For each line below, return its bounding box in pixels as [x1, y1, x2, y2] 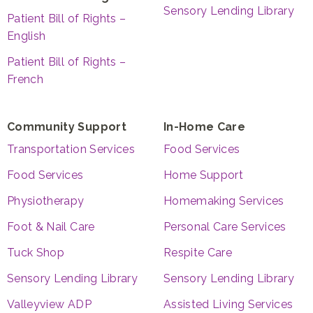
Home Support [163, 168, 244, 182]
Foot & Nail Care [7, 219, 95, 233]
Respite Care [163, 245, 233, 259]
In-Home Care [163, 119, 246, 133]
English [7, 29, 46, 43]
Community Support [7, 119, 126, 133]
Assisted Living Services [163, 297, 293, 311]
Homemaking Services [163, 194, 284, 208]
